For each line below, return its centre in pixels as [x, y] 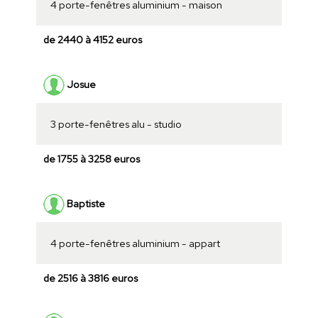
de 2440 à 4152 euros [92, 40]
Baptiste [84, 203]
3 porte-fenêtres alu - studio [116, 124]
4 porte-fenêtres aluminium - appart [135, 243]
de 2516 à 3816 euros [90, 278]
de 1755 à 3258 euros [91, 159]
